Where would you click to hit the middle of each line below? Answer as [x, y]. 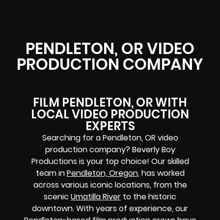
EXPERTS [110, 126]
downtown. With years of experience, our [110, 209]
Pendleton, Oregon [102, 173]
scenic [57, 197]
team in [51, 173]
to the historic [149, 197]
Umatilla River [96, 197]
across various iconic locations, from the [110, 185]
